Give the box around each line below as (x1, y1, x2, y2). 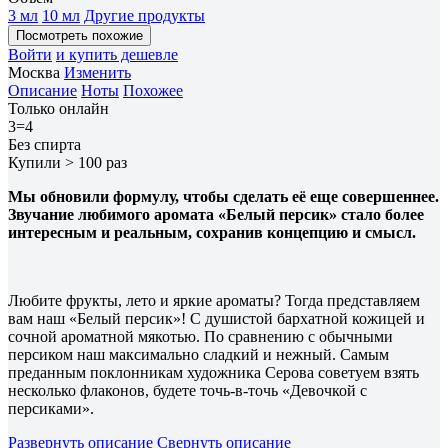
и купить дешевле (56, 45, 178, 63)
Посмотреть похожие (16, 27, 143, 43)
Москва (8, 63, 64, 81)
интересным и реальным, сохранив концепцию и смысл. (8, 223, 416, 241)
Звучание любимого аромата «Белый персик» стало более (8, 205, 424, 223)
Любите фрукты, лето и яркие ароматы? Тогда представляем (8, 291, 420, 309)
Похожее (123, 81, 183, 99)
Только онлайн (8, 99, 109, 117)
